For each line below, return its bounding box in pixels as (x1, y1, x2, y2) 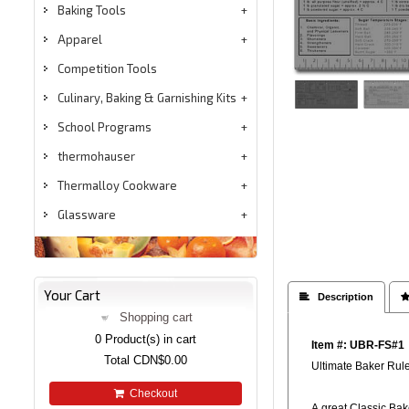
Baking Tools (57, 3, 126, 18)
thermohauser (57, 149, 135, 164)
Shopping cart (120, 310, 194, 325)
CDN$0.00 (132, 353, 187, 368)
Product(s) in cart (100, 332, 196, 347)
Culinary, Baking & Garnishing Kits (57, 90, 236, 106)
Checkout (123, 388, 177, 400)
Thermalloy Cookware (57, 178, 177, 194)
